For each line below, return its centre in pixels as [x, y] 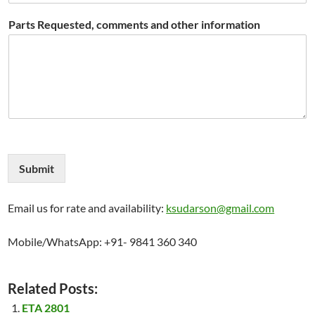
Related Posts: [53, 289]
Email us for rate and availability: [87, 208]
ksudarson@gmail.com [220, 208]
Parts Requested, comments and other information [135, 25]
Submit [37, 169]
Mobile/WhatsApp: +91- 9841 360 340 [103, 242]
